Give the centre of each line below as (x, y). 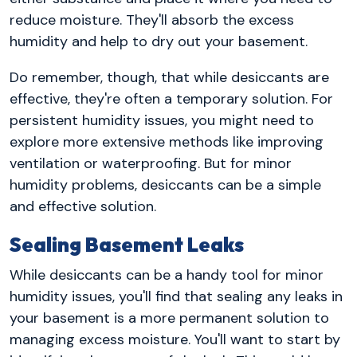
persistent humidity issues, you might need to (162, 121)
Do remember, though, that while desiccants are (169, 78)
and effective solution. (83, 207)
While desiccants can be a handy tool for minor (167, 275)
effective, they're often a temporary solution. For (171, 99)
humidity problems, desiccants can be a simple (165, 185)
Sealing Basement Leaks (127, 245)
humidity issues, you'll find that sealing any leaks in (176, 296)
